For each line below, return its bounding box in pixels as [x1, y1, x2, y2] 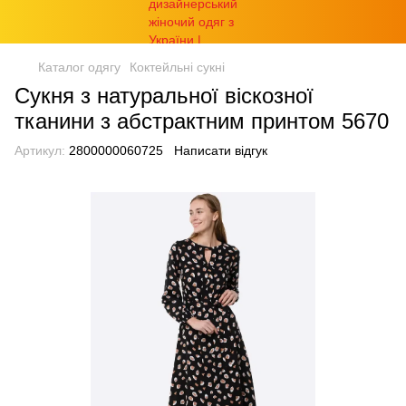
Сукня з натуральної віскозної [14, 83, 314, 108]
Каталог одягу [38, 60, 121, 74]
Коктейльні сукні [130, 60, 225, 74]
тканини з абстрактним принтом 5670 [14, 109, 389, 133]
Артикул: [14, 143, 65, 158]
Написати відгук [174, 143, 267, 158]
